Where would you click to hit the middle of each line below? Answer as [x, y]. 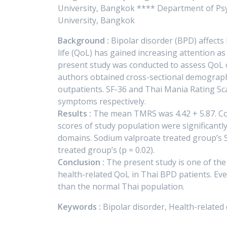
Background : [83, 41]
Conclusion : [81, 162]
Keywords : [80, 207]
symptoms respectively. [102, 101]
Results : [74, 113]
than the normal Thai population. [121, 186]
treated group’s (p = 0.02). [106, 150]
